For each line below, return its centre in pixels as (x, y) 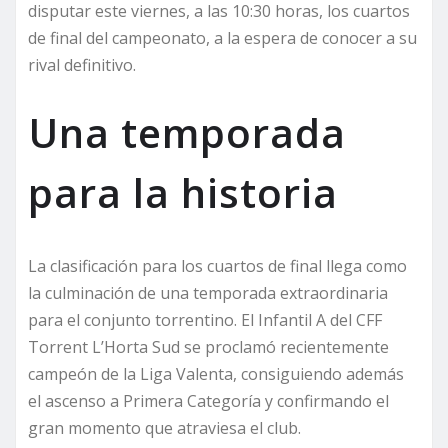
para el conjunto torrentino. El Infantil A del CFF (205, 319)
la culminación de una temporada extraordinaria (208, 292)
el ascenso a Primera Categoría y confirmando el (208, 400)
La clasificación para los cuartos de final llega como (217, 265)
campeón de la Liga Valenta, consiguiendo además (216, 373)
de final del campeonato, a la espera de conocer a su (222, 37)
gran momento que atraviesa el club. (164, 427)
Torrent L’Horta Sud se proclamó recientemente (208, 346)
